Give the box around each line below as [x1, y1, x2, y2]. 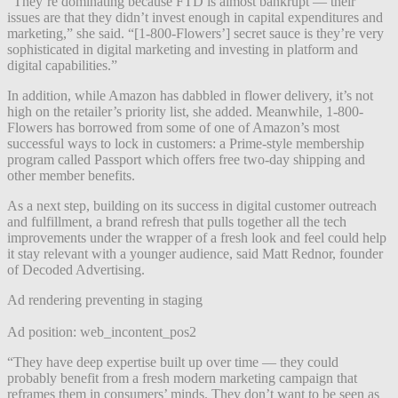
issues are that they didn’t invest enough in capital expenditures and [7, 9, 383, 25]
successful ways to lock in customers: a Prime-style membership [7, 135, 364, 151]
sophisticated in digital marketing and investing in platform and [7, 41, 358, 57]
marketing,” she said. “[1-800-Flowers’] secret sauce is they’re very [7, 25, 384, 41]
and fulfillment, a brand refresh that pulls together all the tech [7, 213, 346, 229]
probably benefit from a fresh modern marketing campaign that [7, 370, 357, 386]
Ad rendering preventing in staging [7, 291, 203, 307]
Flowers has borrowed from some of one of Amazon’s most [7, 119, 339, 135]
